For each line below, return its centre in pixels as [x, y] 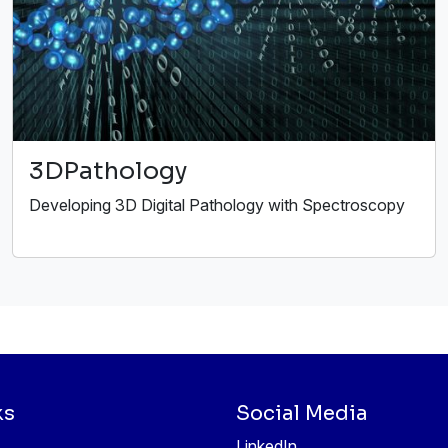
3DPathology [108, 170]
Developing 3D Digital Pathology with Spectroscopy [217, 204]
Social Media [302, 413]
